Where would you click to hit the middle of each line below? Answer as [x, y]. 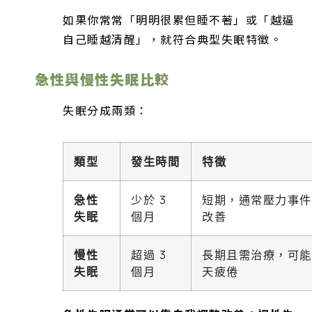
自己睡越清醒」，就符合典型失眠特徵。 [172, 39]
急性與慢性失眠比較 [102, 79]
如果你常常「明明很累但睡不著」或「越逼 [179, 19]
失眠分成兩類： [106, 110]
